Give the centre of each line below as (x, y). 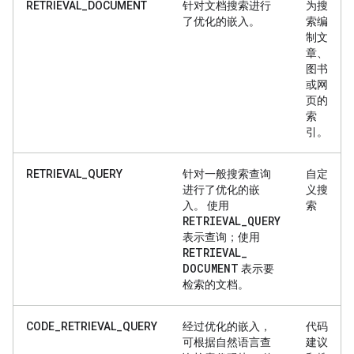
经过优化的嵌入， (227, 326)
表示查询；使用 (221, 237)
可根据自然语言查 (227, 342)
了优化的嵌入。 (221, 21)
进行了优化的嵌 (221, 189)
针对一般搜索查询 (227, 173)
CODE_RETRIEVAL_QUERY (92, 326)
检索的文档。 (216, 284)
